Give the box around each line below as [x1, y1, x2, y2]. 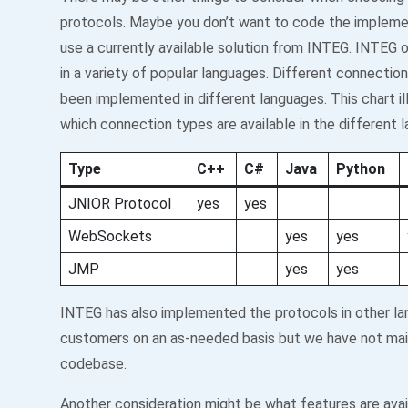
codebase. [60, 355, 127, 372]
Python [336, 160, 385, 178]
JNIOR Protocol [68, 195, 171, 212]
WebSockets [68, 228, 152, 245]
